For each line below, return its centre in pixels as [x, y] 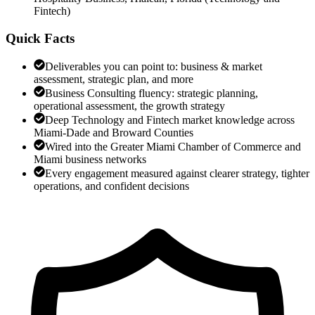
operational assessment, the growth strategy [129, 106]
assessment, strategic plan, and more [114, 79]
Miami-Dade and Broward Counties [114, 133]
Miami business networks [90, 160]
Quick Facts [40, 38]
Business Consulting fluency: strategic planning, [152, 94]
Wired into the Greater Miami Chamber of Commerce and [173, 147]
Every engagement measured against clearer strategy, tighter [177, 174]
